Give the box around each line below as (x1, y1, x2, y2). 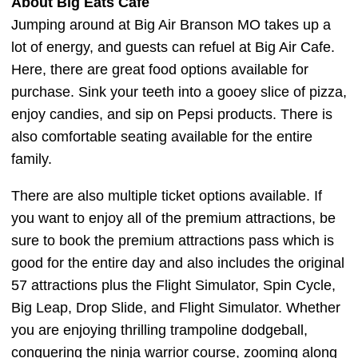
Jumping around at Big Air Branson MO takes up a (11, 16, 331, 33)
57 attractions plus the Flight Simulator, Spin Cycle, (11, 276, 336, 293)
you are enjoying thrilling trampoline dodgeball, (11, 321, 308, 338)
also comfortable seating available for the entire (11, 128, 312, 145)
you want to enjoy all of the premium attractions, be (11, 209, 336, 226)
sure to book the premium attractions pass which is (11, 232, 334, 249)
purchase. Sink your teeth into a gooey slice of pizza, (11, 83, 347, 100)
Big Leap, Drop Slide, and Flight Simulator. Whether (11, 299, 340, 316)
